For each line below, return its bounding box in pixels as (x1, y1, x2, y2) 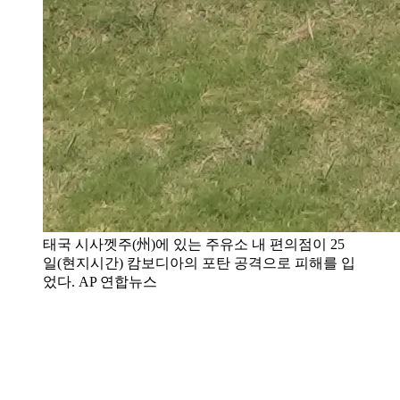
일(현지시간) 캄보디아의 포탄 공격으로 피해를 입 (43, 254, 355, 271)
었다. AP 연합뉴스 (43, 273, 157, 289)
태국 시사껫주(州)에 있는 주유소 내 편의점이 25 (43, 236, 345, 252)
